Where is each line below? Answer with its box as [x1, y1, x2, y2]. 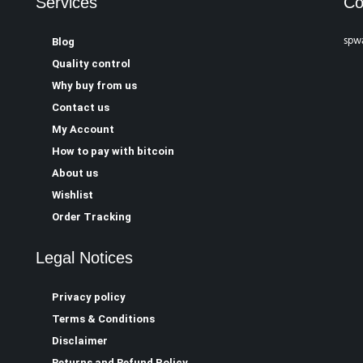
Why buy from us [51, 79, 137, 92]
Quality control [51, 58, 130, 70]
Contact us [51, 101, 109, 113]
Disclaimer [51, 335, 108, 347]
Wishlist [51, 189, 93, 201]
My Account [51, 123, 114, 135]
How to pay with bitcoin [51, 145, 174, 157]
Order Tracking [51, 211, 131, 223]
